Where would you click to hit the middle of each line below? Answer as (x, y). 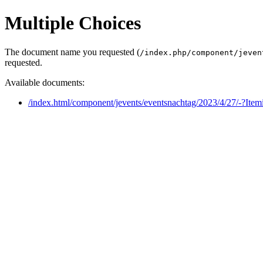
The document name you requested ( (72, 52)
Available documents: (45, 82)
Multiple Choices (73, 23)
